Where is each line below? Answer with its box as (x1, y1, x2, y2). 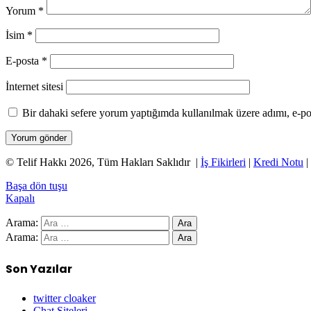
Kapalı (6, 192, 35, 205)
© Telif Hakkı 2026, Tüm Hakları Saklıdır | (6, 156, 201, 169)
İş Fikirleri (201, 156, 246, 169)
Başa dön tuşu (6, 180, 67, 192)
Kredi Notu (253, 156, 303, 169)
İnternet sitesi (6, 81, 63, 93)
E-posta (6, 55, 42, 67)
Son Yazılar (6, 260, 72, 277)
